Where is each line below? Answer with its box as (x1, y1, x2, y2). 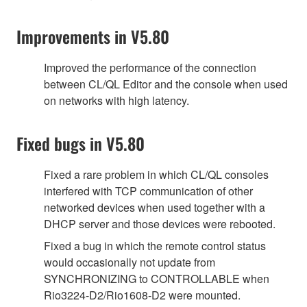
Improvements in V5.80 (16, 23, 169, 49)
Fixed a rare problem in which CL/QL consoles (44, 166, 269, 182)
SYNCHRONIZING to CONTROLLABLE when (44, 270, 269, 286)
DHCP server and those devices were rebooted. (44, 215, 275, 232)
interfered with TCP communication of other (44, 182, 253, 199)
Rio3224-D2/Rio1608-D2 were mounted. (44, 286, 241, 303)
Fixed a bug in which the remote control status (44, 237, 266, 254)
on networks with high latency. (44, 92, 189, 108)
